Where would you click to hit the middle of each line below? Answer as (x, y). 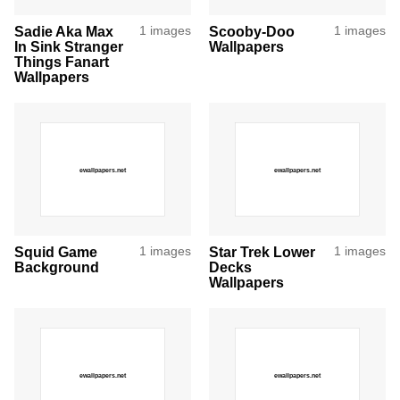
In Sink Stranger (69, 47)
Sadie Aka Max (64, 32)
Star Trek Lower (262, 253)
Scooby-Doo (252, 32)
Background (57, 268)
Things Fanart (62, 62)
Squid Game (56, 253)
